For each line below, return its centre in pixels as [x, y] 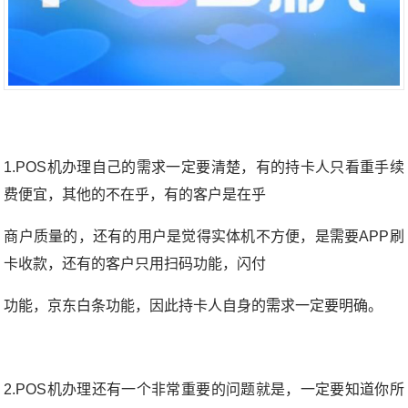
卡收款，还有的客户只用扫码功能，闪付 [135, 264]
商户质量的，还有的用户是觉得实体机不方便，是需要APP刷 [204, 237]
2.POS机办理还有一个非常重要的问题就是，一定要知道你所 [204, 390]
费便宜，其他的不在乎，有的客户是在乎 [135, 195]
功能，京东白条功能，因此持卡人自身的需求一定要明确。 [194, 306]
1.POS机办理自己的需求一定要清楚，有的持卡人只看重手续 [204, 168]
